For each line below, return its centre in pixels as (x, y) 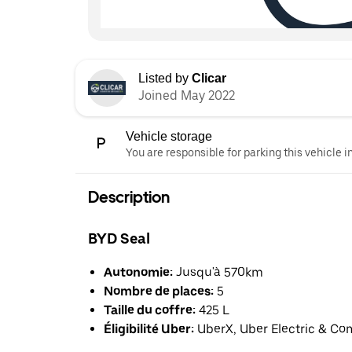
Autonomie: (138, 272)
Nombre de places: (159, 291)
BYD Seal (119, 238)
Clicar (209, 79)
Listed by (165, 79)
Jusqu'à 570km (218, 272)
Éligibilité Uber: (149, 328)
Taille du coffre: (150, 310)
